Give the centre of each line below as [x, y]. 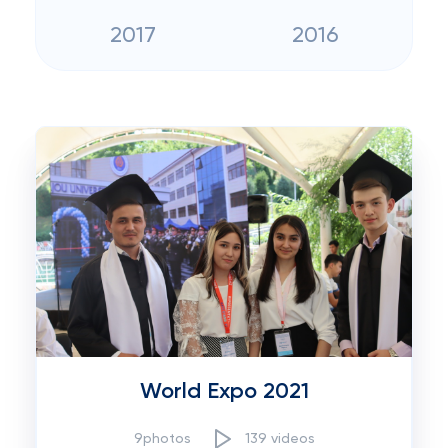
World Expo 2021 [224, 392]
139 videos [279, 438]
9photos [162, 438]
